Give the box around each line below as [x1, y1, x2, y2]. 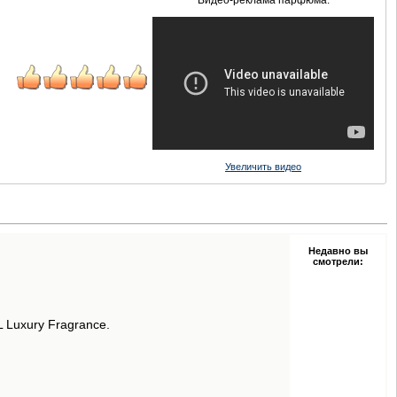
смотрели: [312, 255, 363, 267]
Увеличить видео [225, 160, 301, 172]
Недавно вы [307, 245, 368, 256]
